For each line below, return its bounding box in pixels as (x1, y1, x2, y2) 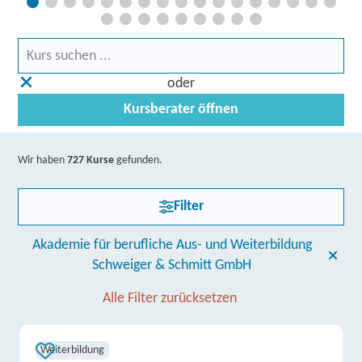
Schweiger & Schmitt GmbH (92, 258, 252, 273)
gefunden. (114, 154, 163, 166)
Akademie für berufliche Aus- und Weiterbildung (32, 238, 312, 253)
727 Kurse (67, 154, 115, 166)
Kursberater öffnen (124, 102, 238, 117)
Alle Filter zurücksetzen (103, 291, 237, 306)
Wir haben (18, 154, 68, 166)
